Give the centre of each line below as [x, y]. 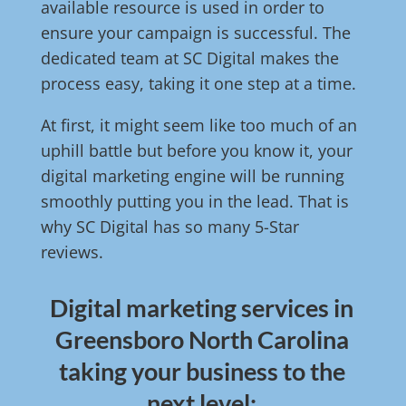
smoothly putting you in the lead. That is [194, 202]
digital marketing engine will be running [192, 176]
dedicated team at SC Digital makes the [189, 58]
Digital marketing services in [202, 308]
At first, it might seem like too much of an [198, 126]
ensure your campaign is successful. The [195, 33]
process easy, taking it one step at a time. [198, 84]
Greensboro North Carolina [202, 340]
